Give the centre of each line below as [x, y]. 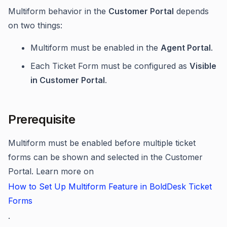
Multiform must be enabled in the [96, 48]
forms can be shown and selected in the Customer [105, 157]
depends [191, 11]
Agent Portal [186, 48]
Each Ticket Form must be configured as [110, 66]
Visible [203, 66]
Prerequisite [42, 119]
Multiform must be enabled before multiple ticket [102, 143]
